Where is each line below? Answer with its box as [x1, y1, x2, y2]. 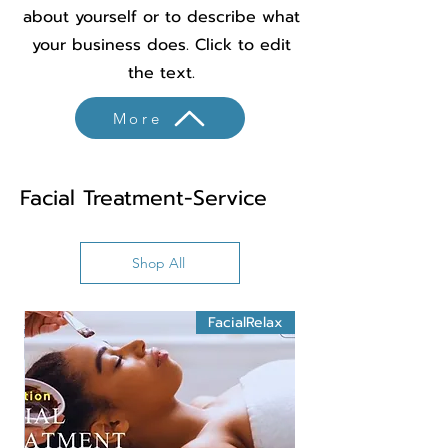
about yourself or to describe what [22, 5, 300, 30]
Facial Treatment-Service [20, 182, 267, 215]
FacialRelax [208, 312, 283, 334]
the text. [127, 61, 195, 86]
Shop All [131, 254, 185, 273]
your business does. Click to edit [31, 33, 291, 58]
